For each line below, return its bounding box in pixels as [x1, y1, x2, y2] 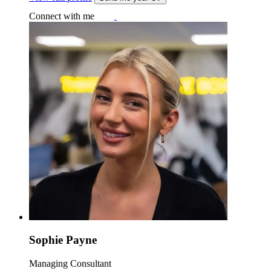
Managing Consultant [29, 258, 111, 269]
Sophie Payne [29, 233, 97, 247]
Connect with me [29, 10, 94, 21]
